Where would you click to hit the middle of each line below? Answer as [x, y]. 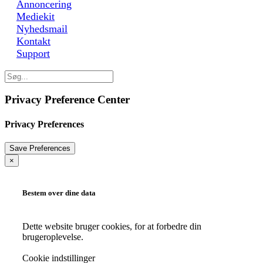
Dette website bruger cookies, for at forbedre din [112, 227]
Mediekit [36, 16]
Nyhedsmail [42, 28]
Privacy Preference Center [67, 100]
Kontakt [33, 41]
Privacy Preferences [44, 124]
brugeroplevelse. [53, 237]
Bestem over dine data [59, 193]
